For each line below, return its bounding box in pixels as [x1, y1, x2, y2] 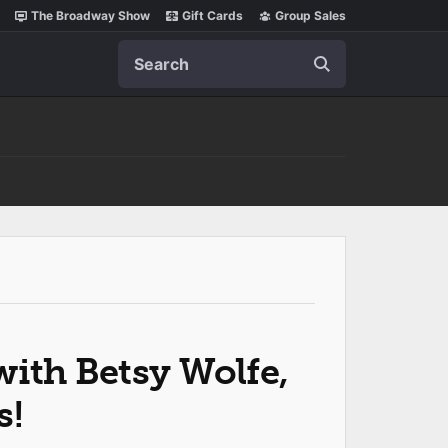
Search [117, 40, 169, 60]
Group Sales [275, 8, 346, 23]
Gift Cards [182, 8, 243, 23]
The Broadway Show [31, 8, 150, 23]
